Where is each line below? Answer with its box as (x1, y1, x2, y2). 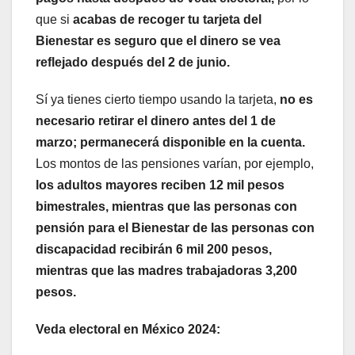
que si (36, 12, 73, 26)
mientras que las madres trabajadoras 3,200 (36, 263, 297, 277)
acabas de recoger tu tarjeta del (73, 12, 261, 26)
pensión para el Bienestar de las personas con (36, 220, 315, 235)
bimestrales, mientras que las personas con (36, 199, 297, 213)
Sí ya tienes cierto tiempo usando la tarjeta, (36, 92, 280, 106)
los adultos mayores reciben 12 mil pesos (36, 177, 284, 192)
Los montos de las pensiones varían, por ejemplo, (36, 156, 314, 170)
